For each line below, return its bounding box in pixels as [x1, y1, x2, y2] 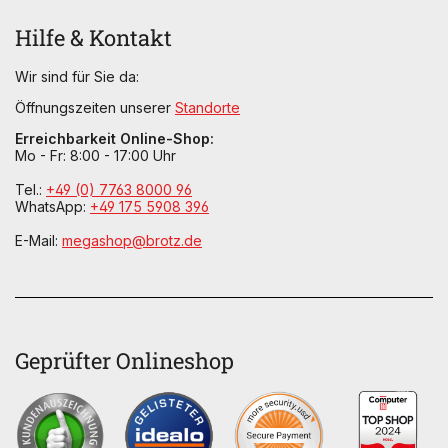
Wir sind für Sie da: [15, 68, 139, 86]
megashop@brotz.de [62, 232, 202, 250]
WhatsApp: [15, 198, 90, 216]
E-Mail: [15, 232, 62, 250]
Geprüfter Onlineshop [15, 346, 234, 376]
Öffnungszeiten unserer [15, 99, 175, 117]
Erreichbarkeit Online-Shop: [15, 130, 214, 148]
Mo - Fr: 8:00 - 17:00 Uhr [15, 147, 176, 165]
